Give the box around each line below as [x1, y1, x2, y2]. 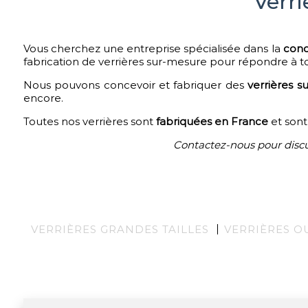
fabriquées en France [155, 115, 268, 128]
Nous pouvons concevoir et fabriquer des [23, 78, 244, 91]
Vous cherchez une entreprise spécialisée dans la [23, 42, 283, 55]
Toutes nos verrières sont [23, 115, 156, 128]
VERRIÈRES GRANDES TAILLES [30, 223, 209, 236]
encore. [23, 91, 63, 104]
